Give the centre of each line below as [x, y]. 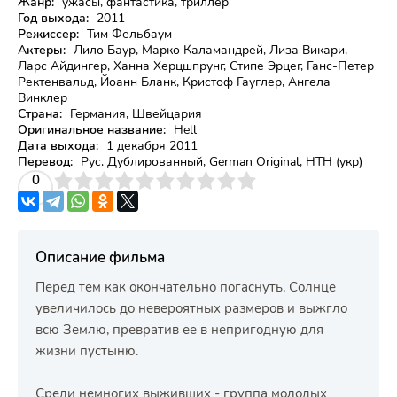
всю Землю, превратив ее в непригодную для [179, 330]
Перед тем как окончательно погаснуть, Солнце [186, 287]
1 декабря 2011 [150, 146]
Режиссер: [48, 34]
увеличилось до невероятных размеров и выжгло [191, 308]
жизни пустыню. [87, 351]
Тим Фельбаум [128, 34]
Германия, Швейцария [134, 114]
